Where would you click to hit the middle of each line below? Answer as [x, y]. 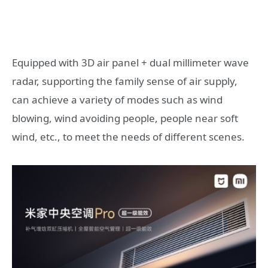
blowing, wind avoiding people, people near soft [125, 118]
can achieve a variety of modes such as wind [117, 99]
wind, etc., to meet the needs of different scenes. [128, 136]
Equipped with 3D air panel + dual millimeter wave [130, 62]
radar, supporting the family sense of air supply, [125, 81]
